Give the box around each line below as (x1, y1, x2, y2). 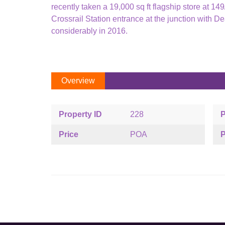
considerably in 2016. (51, 27, 128, 35)
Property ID (59, 110, 102, 119)
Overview (61, 76, 95, 85)
